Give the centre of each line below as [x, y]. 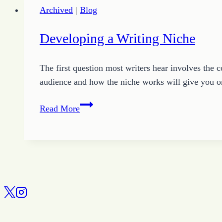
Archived [56, 10]
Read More [60, 108]
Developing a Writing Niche [117, 39]
